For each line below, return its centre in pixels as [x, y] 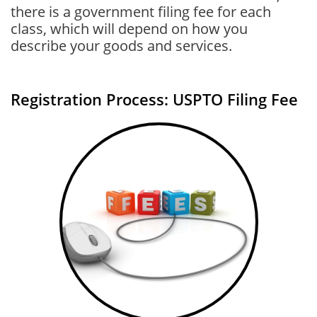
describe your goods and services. [121, 46]
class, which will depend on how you [129, 29]
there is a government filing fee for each [141, 12]
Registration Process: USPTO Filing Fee [154, 99]
